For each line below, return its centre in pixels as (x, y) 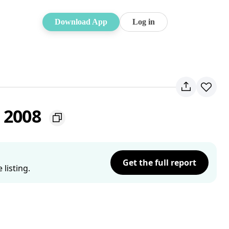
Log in (144, 22)
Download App (81, 22)
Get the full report (159, 163)
